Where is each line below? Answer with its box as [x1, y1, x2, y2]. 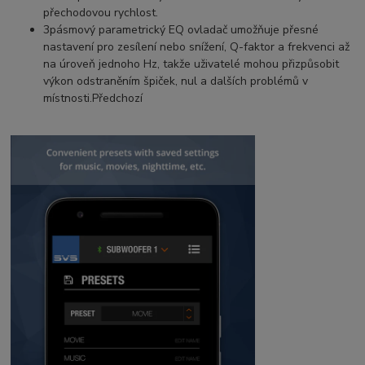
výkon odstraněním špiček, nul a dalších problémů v [43, 73, 309, 90]
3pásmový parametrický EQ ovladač [43, 22, 228, 38]
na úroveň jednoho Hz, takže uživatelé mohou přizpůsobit [43, 56, 340, 73]
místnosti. [43, 90, 93, 107]
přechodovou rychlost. [43, 5, 159, 21]
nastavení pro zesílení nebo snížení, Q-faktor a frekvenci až [43, 39, 350, 55]
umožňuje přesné [227, 22, 319, 38]
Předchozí [92, 90, 143, 107]
